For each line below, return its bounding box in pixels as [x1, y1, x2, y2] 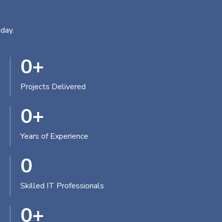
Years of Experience [20, 131, 88, 142]
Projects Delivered [20, 81, 86, 92]
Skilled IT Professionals [20, 180, 104, 191]
